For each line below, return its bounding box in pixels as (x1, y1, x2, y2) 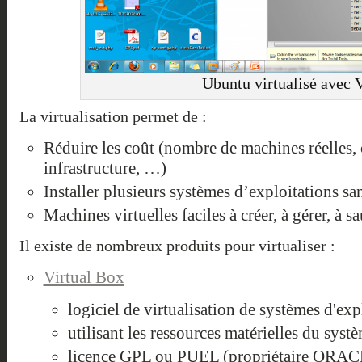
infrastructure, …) (43, 158, 166, 179)
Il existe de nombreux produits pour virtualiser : (19, 238, 335, 255)
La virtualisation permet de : (19, 108, 207, 126)
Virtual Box (43, 267, 124, 288)
